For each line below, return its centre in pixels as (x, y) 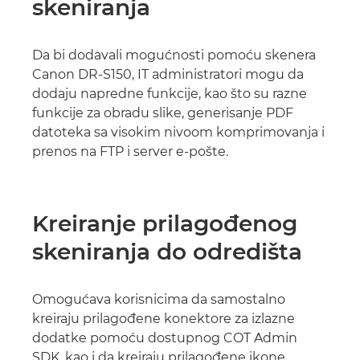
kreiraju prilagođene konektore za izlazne (164, 319)
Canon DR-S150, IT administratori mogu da (168, 74)
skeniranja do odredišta (167, 252)
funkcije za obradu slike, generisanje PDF (163, 113)
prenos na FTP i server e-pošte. (130, 151)
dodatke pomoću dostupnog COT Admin (165, 338)
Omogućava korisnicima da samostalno (159, 299)
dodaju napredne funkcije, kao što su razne (170, 94)
